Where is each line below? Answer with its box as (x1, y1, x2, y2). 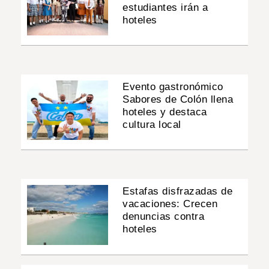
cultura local (122, 119, 181, 131)
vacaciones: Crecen (122, 198, 218, 210)
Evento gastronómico (122, 81, 223, 93)
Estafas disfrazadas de (122, 186, 233, 198)
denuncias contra (122, 211, 205, 223)
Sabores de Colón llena (122, 94, 234, 106)
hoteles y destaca (122, 106, 207, 118)
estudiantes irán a (122, 1, 208, 13)
